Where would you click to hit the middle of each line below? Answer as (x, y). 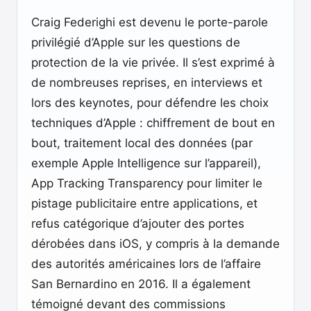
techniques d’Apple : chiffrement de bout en (153, 123)
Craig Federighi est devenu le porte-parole (150, 22)
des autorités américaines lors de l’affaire (146, 264)
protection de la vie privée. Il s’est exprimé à (153, 62)
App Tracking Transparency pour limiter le (147, 183)
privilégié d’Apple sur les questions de (136, 42)
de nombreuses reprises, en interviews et (147, 83)
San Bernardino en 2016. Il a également (141, 284)
